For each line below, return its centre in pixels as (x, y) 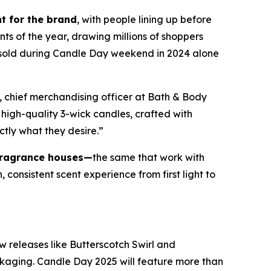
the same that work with (149, 157)
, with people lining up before (144, 19)
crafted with (162, 113)
